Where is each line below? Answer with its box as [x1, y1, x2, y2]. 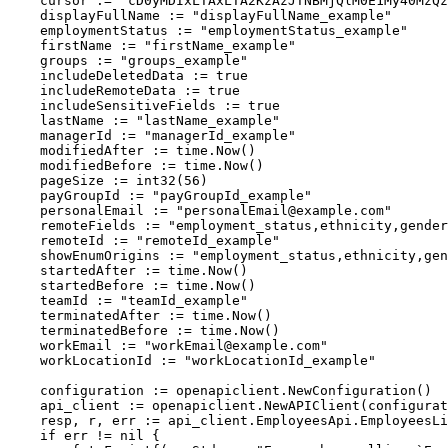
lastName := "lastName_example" [8, 113, 280, 129]
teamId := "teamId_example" [8, 293, 248, 309]
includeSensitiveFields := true [8, 98, 280, 114]
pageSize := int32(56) [8, 173, 208, 189]
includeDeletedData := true [8, 68, 248, 84]
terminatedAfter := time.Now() [8, 308, 272, 324]
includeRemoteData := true [8, 83, 240, 99]
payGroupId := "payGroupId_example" [8, 188, 312, 204]
